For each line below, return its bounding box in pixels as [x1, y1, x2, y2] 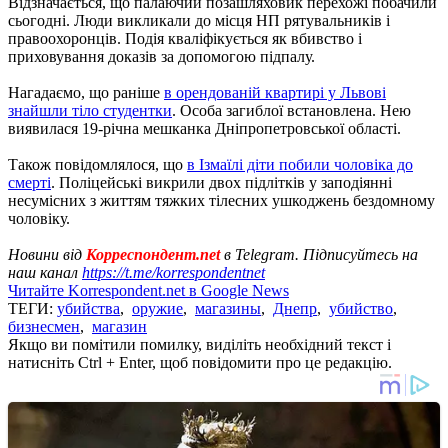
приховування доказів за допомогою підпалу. [8, 47, 315, 65]
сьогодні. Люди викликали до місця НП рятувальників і [8, 11, 390, 29]
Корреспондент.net [86, 245, 220, 263]
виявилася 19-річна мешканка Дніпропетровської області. [8, 119, 401, 137]
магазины [195, 299, 261, 317]
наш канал [8, 263, 82, 281]
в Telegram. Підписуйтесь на [220, 245, 418, 263]
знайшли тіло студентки [8, 101, 172, 119]
